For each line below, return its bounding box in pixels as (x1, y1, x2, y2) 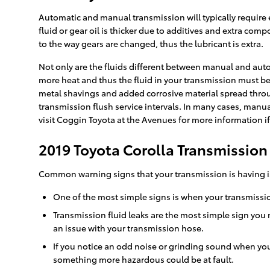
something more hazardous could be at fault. (53, 253, 234, 266)
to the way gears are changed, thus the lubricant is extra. (39, 37, 263, 50)
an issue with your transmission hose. (53, 222, 204, 234)
